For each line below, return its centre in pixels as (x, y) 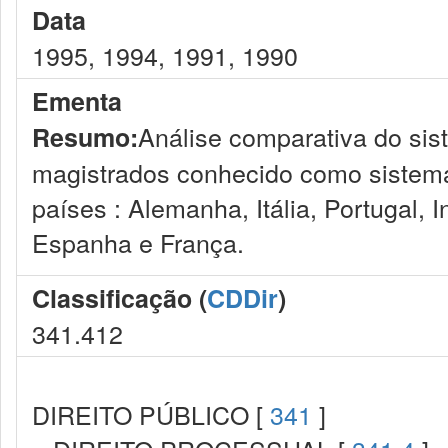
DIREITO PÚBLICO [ (151, 414)
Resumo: (85, 137)
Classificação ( (119, 298)
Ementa (77, 101)
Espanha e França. (138, 242)
